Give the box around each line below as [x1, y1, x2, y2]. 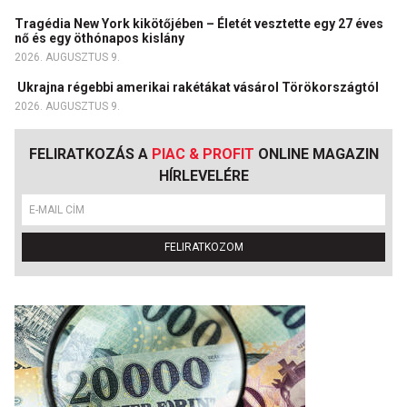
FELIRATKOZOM [164, 240, 243, 253]
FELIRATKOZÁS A [28, 144, 152, 163]
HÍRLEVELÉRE [158, 166, 249, 184]
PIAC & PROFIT [151, 144, 254, 163]
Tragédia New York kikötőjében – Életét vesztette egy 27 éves [15, 15, 383, 31]
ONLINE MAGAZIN [253, 144, 379, 163]
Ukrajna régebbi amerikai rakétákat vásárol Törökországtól [15, 79, 382, 94]
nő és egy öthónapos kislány [15, 30, 187, 45]
